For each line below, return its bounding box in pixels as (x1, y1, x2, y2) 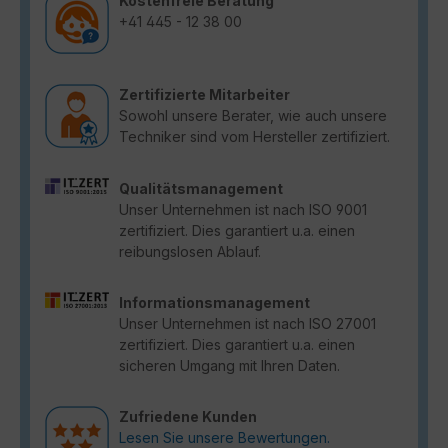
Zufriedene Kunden (119, 408, 257, 426)
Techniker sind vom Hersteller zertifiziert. (119, 128, 390, 146)
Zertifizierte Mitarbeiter (119, 86, 290, 104)
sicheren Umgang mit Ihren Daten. (119, 357, 340, 375)
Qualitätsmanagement (119, 180, 283, 198)
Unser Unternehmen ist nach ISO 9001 (119, 201, 367, 219)
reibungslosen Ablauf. (119, 243, 261, 261)
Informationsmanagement (119, 294, 310, 312)
